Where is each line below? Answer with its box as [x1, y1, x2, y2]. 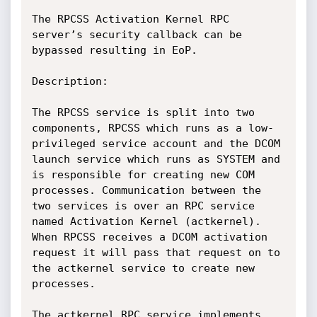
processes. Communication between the [31, 184, 261, 197]
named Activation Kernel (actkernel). [31, 215, 261, 228]
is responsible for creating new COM [31, 168, 255, 181]
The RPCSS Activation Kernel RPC [31, 13, 229, 25]
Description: [31, 75, 108, 88]
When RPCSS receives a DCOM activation [31, 231, 267, 243]
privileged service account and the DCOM [31, 137, 280, 150]
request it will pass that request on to [31, 246, 280, 259]
